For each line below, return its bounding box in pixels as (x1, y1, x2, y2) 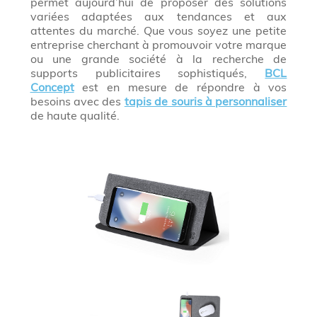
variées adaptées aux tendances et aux (30, 9, 287, 24)
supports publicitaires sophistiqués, (30, 66, 265, 81)
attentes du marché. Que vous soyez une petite (30, 23, 287, 38)
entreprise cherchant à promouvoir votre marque (30, 38, 287, 52)
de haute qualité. (30, 108, 120, 123)
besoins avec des (30, 94, 125, 109)
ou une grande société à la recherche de (30, 52, 287, 67)
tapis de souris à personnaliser (124, 94, 287, 109)
